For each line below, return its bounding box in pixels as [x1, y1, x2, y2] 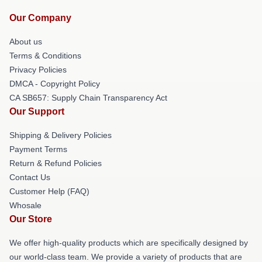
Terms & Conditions [9, 51, 81, 60]
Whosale [9, 201, 42, 210]
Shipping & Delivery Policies [9, 130, 112, 140]
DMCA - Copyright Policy [9, 79, 100, 88]
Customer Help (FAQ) [9, 187, 89, 196]
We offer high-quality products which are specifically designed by [9, 238, 248, 247]
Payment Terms [9, 144, 67, 154]
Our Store [9, 214, 52, 224]
